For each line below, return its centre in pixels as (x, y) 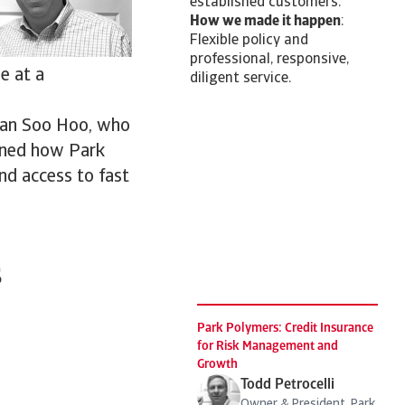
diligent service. (240, 79)
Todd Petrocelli (287, 385)
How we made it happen (265, 22)
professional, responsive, (269, 60)
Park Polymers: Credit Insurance (285, 329)
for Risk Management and (268, 347)
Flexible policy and (249, 41)
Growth (217, 365)
